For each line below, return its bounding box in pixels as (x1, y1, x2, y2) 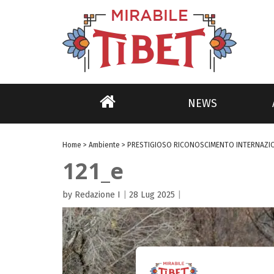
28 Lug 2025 (129, 190, 175, 200)
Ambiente (89, 141, 120, 149)
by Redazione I (62, 190, 120, 200)
